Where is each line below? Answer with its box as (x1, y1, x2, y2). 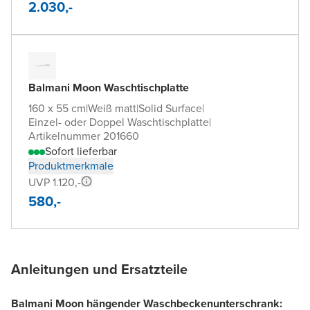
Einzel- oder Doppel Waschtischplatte (28, 113, 209, 130)
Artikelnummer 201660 (28, 127, 139, 144)
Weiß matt (88, 100, 136, 116)
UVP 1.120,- (28, 174, 81, 190)
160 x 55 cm (28, 100, 86, 116)
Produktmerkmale (28, 157, 113, 174)
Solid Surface (138, 100, 202, 116)
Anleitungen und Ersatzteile (11, 258, 188, 280)
